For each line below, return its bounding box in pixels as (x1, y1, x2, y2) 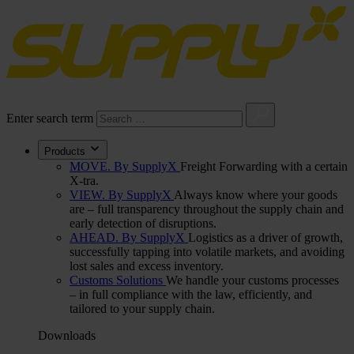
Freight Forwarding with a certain (180, 160, 348, 173)
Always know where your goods (174, 188, 337, 201)
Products (44, 145, 88, 157)
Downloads (38, 329, 96, 342)
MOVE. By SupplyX (70, 160, 180, 173)
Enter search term (6, 111, 93, 125)
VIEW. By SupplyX (70, 188, 174, 201)
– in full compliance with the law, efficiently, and (70, 288, 312, 301)
